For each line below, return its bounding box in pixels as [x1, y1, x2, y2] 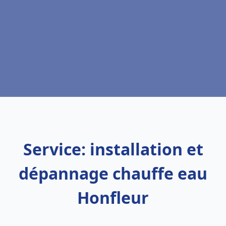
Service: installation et [23, 138, 203, 160]
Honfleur [77, 187, 149, 208]
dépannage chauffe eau [19, 162, 207, 184]
